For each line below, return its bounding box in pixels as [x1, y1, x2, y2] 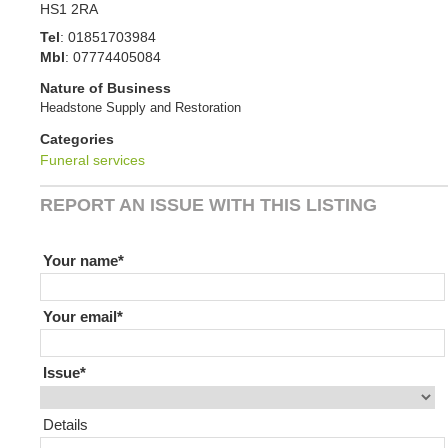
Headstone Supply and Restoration [40, 100, 241, 116]
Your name [43, 252, 119, 270]
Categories [40, 130, 114, 147]
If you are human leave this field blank [43, 217, 307, 235]
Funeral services [40, 151, 145, 168]
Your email [43, 308, 118, 326]
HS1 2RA [40, 2, 98, 18]
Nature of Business [40, 80, 171, 97]
